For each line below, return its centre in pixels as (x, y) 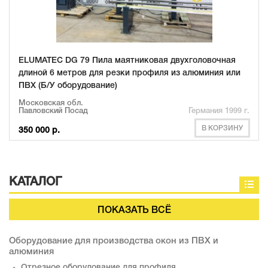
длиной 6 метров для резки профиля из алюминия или (130, 73)
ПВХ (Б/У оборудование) (68, 86)
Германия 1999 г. (219, 111)
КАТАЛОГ (35, 182)
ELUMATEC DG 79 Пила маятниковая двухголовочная (127, 60)
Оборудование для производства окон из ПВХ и (114, 241)
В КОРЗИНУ (222, 128)
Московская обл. (51, 103)
